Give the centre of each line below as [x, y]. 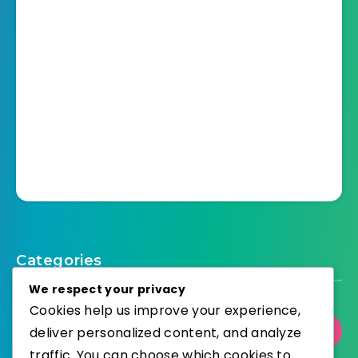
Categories [59, 261]
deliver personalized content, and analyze [166, 332]
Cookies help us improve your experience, [165, 310]
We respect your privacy [107, 289]
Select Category [91, 331]
